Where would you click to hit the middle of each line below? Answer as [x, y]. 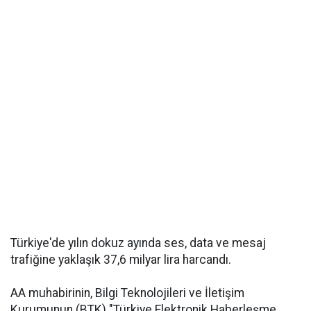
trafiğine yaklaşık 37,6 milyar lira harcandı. [121, 260]
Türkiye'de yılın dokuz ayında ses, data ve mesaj [138, 243]
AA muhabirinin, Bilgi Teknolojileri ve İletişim [127, 293]
